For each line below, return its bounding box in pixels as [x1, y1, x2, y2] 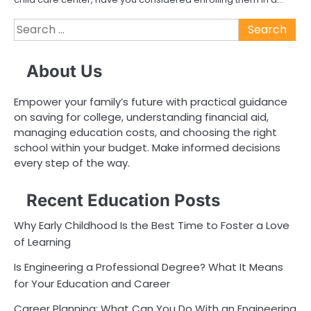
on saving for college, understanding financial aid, [14, 109, 269, 124]
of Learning [14, 235, 71, 250]
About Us [26, 60, 102, 81]
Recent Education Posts [26, 190, 220, 211]
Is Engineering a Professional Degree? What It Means [14, 260, 283, 275]
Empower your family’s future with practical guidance [14, 94, 287, 109]
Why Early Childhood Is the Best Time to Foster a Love [14, 218, 289, 233]
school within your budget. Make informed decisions [14, 140, 280, 155]
